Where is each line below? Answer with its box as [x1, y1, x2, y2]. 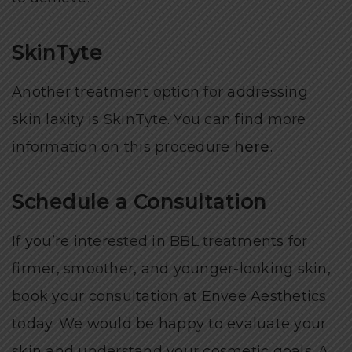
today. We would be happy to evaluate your [12, 314, 327, 332]
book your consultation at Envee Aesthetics [12, 287, 327, 305]
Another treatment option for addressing [12, 82, 308, 101]
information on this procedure [12, 137, 234, 156]
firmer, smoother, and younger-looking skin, [12, 259, 331, 277]
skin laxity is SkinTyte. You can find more [12, 110, 306, 128]
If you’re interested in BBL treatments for [12, 232, 308, 250]
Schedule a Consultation [12, 189, 267, 214]
